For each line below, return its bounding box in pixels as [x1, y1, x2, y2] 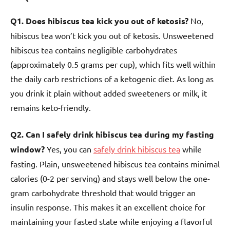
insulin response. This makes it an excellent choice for [10, 202, 205, 213]
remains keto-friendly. [10, 102, 91, 113]
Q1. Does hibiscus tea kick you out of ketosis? [10, 15, 188, 27]
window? [10, 144, 45, 155]
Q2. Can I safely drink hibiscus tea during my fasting [10, 129, 214, 140]
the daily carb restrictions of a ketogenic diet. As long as [10, 73, 214, 84]
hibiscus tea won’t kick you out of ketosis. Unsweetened [10, 30, 214, 41]
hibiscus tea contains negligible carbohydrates [10, 45, 177, 55]
